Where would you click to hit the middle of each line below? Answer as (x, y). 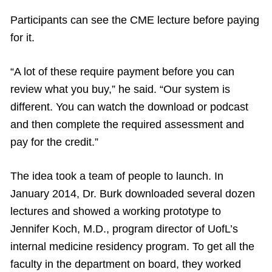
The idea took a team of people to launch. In (117, 176)
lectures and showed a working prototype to (116, 212)
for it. (22, 38)
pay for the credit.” (54, 142)
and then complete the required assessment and (127, 125)
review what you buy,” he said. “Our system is (120, 90)
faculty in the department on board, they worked (126, 264)
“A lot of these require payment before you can (122, 72)
